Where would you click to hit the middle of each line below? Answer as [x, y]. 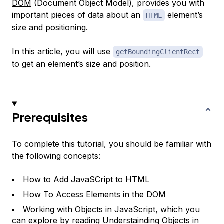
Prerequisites [50, 117]
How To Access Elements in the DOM [94, 195]
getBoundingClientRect [158, 52]
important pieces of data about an [77, 15]
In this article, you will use [62, 52]
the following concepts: [56, 156]
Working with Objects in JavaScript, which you [111, 210]
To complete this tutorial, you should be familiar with [112, 144]
